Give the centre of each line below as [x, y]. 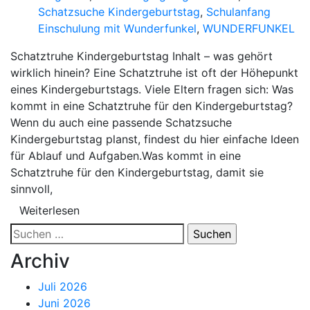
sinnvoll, [31, 189]
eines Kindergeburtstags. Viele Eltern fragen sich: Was [152, 89]
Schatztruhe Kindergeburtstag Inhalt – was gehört [142, 56]
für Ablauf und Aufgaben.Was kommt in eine [126, 155]
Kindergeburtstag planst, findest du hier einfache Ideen [155, 139]
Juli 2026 [63, 286]
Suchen [29, 231]
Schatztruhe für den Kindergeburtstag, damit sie [137, 172]
